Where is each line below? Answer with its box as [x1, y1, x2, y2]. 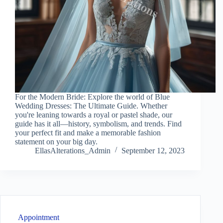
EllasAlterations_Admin [35, 146, 111, 155]
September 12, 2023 [121, 146, 185, 155]
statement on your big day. [15, 137, 98, 146]
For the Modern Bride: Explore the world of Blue [15, 92, 170, 101]
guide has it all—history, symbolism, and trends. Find [15, 119, 182, 128]
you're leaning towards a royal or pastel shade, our [15, 110, 172, 119]
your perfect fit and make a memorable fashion [15, 128, 161, 137]
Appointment [18, 213, 59, 222]
